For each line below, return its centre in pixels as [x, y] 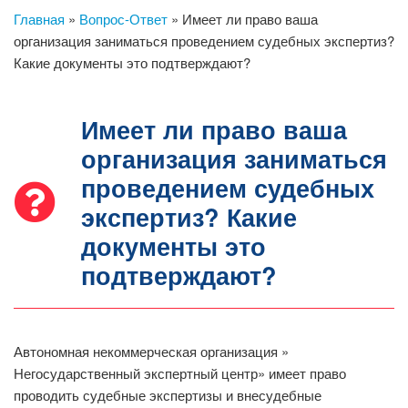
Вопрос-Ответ [123, 18]
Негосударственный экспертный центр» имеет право [180, 372]
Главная [39, 18]
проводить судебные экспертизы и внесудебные [168, 394]
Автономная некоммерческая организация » [151, 351]
